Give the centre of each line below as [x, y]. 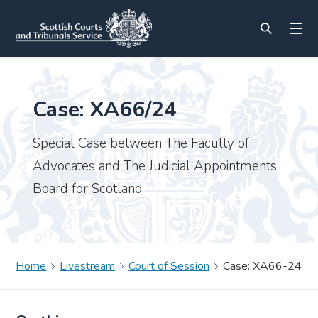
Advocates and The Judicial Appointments [155, 166]
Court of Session [169, 266]
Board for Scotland [88, 189]
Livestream [88, 266]
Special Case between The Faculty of [141, 143]
